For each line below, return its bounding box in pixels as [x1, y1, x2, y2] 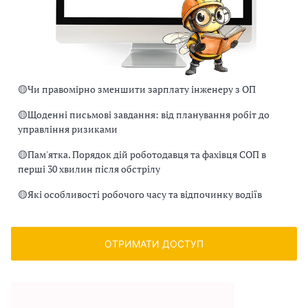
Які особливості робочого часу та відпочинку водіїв [27, 187, 262, 201]
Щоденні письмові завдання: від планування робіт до [27, 107, 269, 121]
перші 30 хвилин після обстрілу [18, 162, 160, 175]
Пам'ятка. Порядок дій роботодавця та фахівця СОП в [27, 147, 266, 161]
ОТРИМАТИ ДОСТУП [104, 237, 203, 250]
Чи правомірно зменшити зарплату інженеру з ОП [27, 82, 256, 96]
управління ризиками [18, 122, 118, 135]
